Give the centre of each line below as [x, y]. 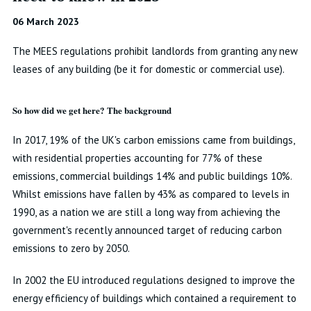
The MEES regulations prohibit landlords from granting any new [155, 51]
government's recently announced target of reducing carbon [147, 230]
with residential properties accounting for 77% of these [137, 158]
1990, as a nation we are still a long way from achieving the [146, 212]
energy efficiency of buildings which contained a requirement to [154, 298]
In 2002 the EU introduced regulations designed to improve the [153, 280]
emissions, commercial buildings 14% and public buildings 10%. [152, 176]
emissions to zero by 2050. [71, 248]
